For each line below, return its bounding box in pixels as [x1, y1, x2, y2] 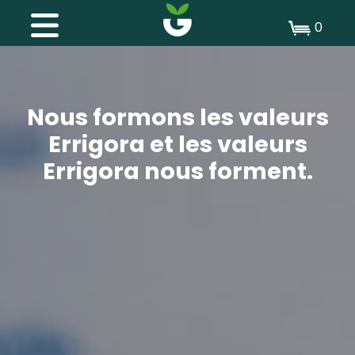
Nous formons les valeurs [26, 101, 329, 134]
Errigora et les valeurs [48, 128, 307, 161]
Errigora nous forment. [42, 155, 313, 188]
